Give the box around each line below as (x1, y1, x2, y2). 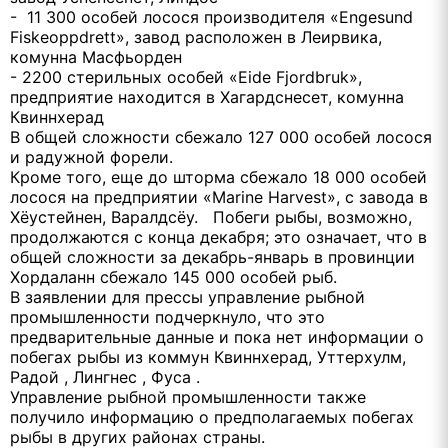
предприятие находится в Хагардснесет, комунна (10, 87, 404, 107)
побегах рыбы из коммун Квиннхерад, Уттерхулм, (10, 347, 406, 367)
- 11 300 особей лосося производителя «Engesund (10, 7, 413, 27)
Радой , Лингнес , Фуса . (10, 367, 200, 387)
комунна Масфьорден (10, 47, 182, 67)
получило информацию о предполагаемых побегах (10, 407, 414, 427)
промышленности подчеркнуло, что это (10, 307, 325, 327)
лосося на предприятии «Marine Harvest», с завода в (10, 187, 428, 207)
